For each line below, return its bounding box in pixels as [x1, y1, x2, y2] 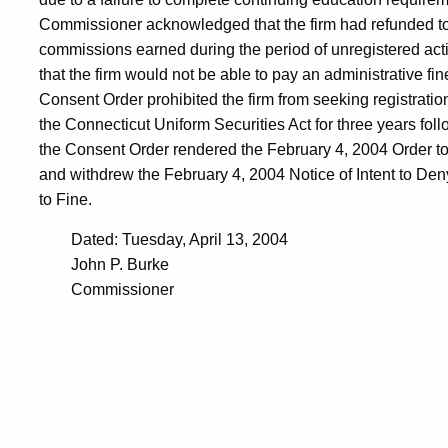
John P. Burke [71, 256, 169, 273]
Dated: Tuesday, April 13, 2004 [71, 231, 288, 248]
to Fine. [39, 191, 92, 208]
